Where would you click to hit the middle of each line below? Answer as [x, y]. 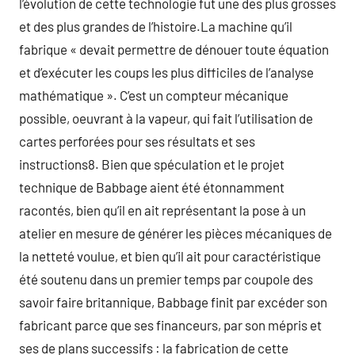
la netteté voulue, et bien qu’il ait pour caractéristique [170, 256]
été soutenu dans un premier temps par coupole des [166, 279]
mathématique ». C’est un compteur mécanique [154, 95]
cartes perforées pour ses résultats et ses [137, 141]
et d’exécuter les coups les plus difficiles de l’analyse [166, 72]
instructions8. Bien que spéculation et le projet [152, 164]
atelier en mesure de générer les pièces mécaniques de [176, 233]
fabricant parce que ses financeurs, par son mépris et [170, 325]
